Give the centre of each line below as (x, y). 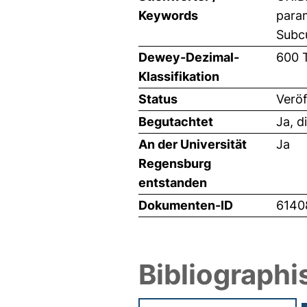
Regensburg (175, 164)
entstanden (173, 183)
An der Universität (193, 145)
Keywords (168, 16)
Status (158, 99)
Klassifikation (179, 77)
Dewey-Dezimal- (189, 58)
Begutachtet (176, 122)
